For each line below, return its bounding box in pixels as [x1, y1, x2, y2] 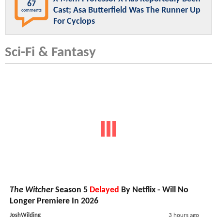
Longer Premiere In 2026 [10, 197, 98, 206]
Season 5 [53, 186, 90, 195]
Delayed [90, 186, 119, 195]
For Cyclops [53, 16, 95, 26]
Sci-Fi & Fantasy [5, 45, 96, 60]
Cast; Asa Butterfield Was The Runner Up [53, 5, 201, 15]
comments [21, 7, 42, 13]
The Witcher [10, 186, 53, 195]
